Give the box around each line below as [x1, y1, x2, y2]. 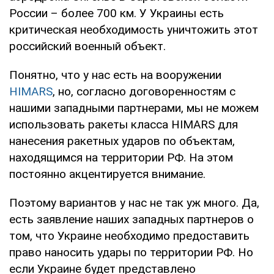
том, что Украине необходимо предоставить [9, 228, 250, 243]
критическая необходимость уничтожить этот [9, 22, 258, 37]
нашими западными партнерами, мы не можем [9, 100, 259, 115]
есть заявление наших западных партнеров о [9, 212, 254, 226]
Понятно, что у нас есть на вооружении [9, 67, 221, 82]
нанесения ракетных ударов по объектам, [9, 133, 235, 148]
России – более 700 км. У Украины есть [9, 6, 224, 20]
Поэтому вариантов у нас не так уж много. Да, [9, 195, 259, 210]
